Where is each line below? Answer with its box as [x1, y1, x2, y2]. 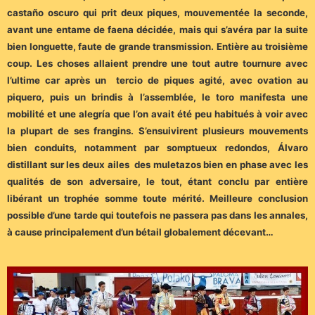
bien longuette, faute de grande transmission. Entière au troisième [7, 40, 308, 52]
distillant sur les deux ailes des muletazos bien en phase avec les [7, 158, 308, 170]
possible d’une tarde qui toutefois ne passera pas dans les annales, [7, 209, 308, 221]
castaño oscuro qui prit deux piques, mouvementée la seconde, [7, 6, 308, 18]
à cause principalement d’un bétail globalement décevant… [7, 226, 274, 238]
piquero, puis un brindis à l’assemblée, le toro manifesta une [7, 91, 308, 103]
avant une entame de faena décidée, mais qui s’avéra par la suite [7, 23, 308, 35]
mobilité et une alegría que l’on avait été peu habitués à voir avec [7, 108, 308, 120]
